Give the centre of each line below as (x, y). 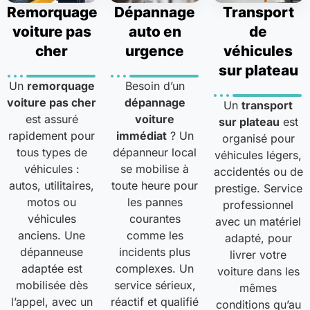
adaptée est (52, 269)
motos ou (52, 202)
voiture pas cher (52, 103)
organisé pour (258, 139)
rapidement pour (52, 136)
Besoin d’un (155, 86)
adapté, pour (258, 238)
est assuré (52, 119)
